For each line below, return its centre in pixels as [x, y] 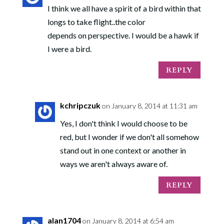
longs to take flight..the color [96, 22]
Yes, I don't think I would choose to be [123, 123]
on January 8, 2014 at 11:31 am [149, 106]
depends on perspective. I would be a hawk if [123, 35]
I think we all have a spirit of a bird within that [124, 8]
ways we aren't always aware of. [113, 164]
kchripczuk [80, 105]
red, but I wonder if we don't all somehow [129, 137]
